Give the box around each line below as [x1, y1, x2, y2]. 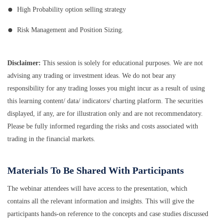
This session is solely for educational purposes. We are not [41, 59, 203, 67]
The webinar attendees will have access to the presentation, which [7, 184, 187, 192]
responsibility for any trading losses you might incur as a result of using [7, 84, 205, 92]
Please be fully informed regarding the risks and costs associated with [7, 122, 198, 130]
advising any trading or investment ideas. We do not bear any [7, 72, 176, 79]
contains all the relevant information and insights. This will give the [7, 197, 194, 205]
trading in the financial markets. [7, 135, 95, 143]
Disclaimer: [7, 59, 41, 67]
